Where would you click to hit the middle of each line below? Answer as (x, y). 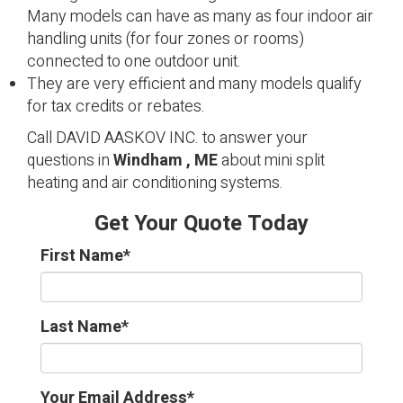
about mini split (271, 161)
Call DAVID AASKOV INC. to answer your (167, 138)
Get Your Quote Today (201, 224)
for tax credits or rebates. (116, 107)
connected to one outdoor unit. (134, 62)
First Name (82, 256)
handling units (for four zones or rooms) (166, 39)
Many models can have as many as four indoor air (200, 17)
